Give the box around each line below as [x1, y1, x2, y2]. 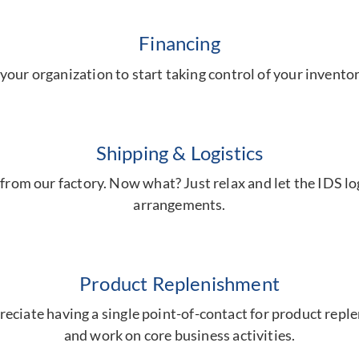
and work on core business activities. [63, 326, 296, 344]
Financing [139, 31, 220, 55]
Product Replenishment [79, 271, 280, 295]
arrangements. [133, 195, 226, 213]
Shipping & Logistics [95, 140, 264, 164]
